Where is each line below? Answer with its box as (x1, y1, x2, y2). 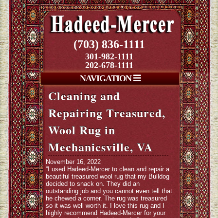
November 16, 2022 (46, 158, 101, 165)
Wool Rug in (48, 121, 115, 138)
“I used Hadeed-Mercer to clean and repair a (46, 165, 169, 173)
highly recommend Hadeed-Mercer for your (46, 209, 165, 217)
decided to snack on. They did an (46, 180, 140, 187)
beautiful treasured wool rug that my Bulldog (46, 173, 169, 180)
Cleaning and (48, 87, 120, 104)
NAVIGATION (79, 73, 133, 83)
